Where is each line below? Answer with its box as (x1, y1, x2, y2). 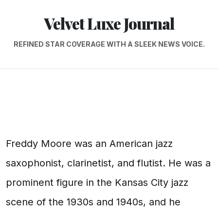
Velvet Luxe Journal (44, 13, 174, 34)
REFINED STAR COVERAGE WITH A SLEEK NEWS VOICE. (13, 40, 205, 48)
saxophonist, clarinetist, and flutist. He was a (6, 157, 211, 169)
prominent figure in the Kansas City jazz (6, 177, 188, 188)
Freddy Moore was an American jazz (6, 138, 173, 149)
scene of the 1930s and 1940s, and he (6, 196, 181, 208)
